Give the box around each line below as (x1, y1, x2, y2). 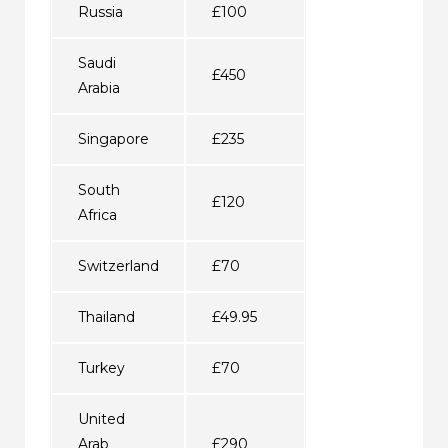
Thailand (77, 307, 135, 326)
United (77, 409, 125, 428)
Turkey (77, 358, 125, 377)
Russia (77, 2, 123, 21)
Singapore (77, 129, 149, 148)
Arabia (77, 78, 120, 97)
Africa (77, 205, 117, 224)
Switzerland (77, 256, 159, 275)
